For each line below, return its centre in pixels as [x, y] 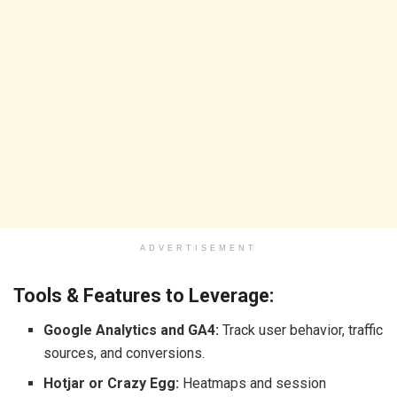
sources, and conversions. [125, 354]
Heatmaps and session [253, 384]
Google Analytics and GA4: [132, 331]
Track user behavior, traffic [301, 331]
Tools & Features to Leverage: [144, 296]
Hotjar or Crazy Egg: [112, 384]
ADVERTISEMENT [198, 248]
